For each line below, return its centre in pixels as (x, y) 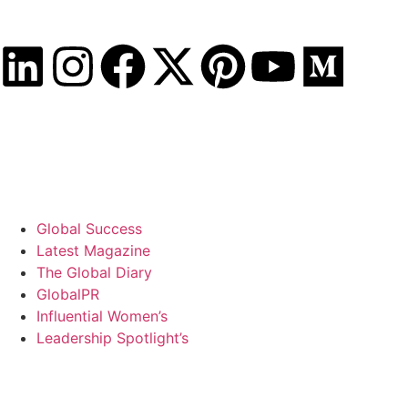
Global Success (89, 229)
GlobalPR (68, 294)
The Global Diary (94, 272)
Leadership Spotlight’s (112, 338)
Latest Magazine (93, 250)
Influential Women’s (102, 316)
